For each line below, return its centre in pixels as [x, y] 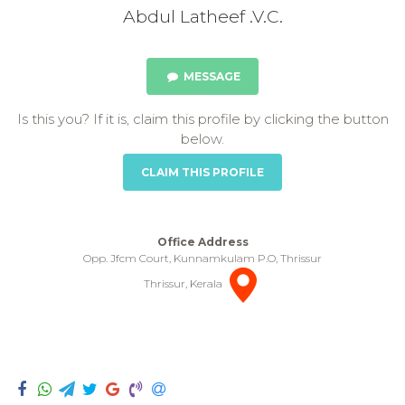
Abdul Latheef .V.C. [202, 16]
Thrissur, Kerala [184, 284]
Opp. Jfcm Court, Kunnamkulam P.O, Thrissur [202, 258]
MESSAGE [211, 76]
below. [202, 139]
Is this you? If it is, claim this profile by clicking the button [202, 119]
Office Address [202, 242]
